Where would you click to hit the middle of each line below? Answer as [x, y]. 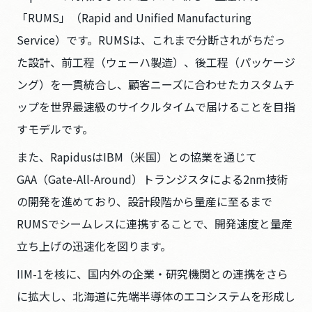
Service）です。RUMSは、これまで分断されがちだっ [151, 40]
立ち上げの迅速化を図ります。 [94, 246]
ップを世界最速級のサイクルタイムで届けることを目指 [156, 107]
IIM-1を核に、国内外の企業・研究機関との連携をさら [153, 274]
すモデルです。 [55, 129]
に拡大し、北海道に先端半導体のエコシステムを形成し [156, 296]
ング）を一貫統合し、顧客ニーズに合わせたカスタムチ [156, 84]
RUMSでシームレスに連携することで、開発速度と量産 [155, 224]
